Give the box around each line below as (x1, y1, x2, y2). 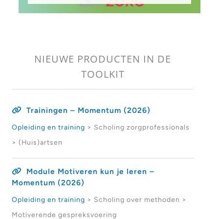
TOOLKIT (81, 66, 125, 81)
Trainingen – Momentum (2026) (26, 106, 151, 115)
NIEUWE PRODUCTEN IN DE (34, 51, 172, 66)
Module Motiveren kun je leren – (26, 167, 154, 176)
